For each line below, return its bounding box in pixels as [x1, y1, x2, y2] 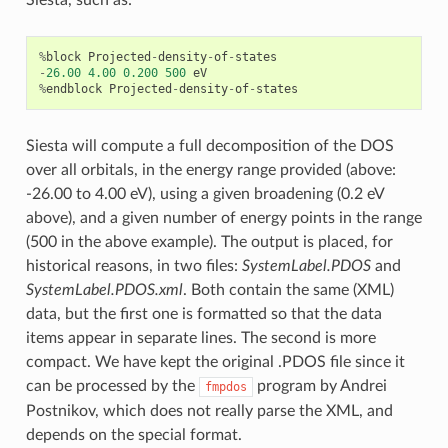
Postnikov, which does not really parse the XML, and [25, 403, 393, 420]
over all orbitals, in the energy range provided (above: [25, 162, 396, 179]
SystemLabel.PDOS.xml [25, 282, 183, 299]
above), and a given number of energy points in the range [25, 210, 422, 227]
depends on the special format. [25, 427, 242, 444]
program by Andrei [252, 378, 387, 395]
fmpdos [204, 380, 247, 395]
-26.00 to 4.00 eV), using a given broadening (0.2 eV [25, 186, 384, 203]
